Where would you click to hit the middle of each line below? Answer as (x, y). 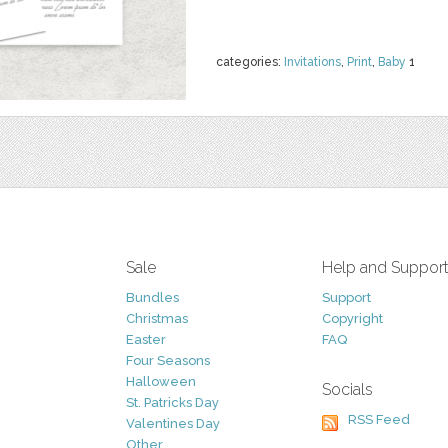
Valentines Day (173, 423)
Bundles (152, 297)
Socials (347, 389)
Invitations (312, 62)
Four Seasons (168, 360)
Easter (146, 339)
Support (346, 297)
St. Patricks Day (172, 402)
